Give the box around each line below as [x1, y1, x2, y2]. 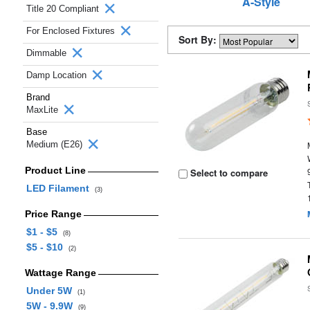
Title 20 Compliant [26, 3, 102, 14]
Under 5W [26, 285, 77, 296]
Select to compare [188, 166, 268, 179]
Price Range [24, 208, 82, 219]
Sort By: [179, 33, 219, 46]
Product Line [24, 165, 86, 176]
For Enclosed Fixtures [26, 26, 118, 36]
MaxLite [26, 104, 61, 115]
